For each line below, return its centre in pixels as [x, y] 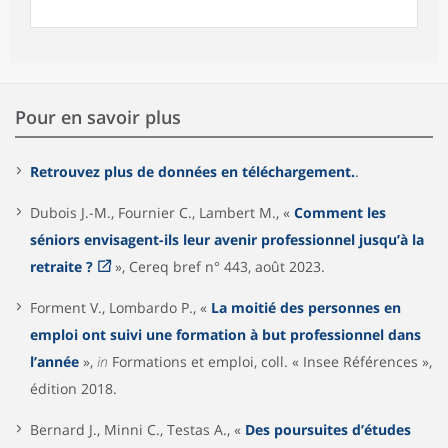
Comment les [340, 213]
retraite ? [61, 267]
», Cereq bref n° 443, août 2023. [218, 267]
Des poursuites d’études [328, 430]
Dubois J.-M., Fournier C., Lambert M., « [162, 213]
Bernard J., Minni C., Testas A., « [137, 430]
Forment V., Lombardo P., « [120, 308]
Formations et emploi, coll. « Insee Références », [270, 362]
